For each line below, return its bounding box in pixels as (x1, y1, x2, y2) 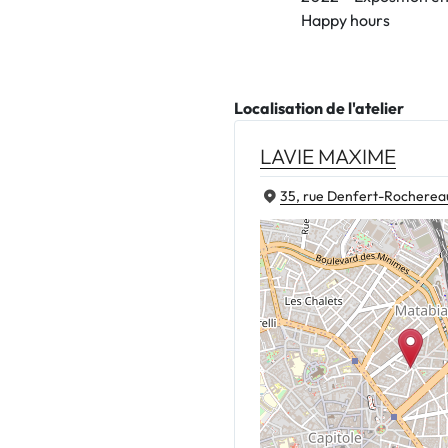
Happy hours (301, 10, 390, 30)
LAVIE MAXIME (260, 143, 396, 169)
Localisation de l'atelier (234, 98, 404, 118)
